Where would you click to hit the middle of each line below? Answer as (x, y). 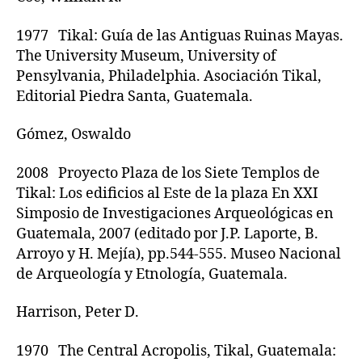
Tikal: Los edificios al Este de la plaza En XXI (167, 193)
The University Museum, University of (146, 56)
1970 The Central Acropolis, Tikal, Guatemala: (176, 351)
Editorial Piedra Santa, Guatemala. (135, 96)
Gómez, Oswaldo (74, 135)
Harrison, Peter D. (78, 312)
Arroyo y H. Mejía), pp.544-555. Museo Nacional (179, 254)
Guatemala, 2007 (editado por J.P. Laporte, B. (167, 234)
